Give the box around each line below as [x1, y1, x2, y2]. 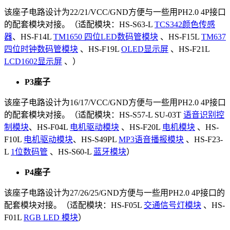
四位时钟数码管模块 [4, 44, 78, 53]
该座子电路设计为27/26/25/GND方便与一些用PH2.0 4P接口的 [4, 188, 225, 197]
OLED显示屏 [121, 44, 168, 53]
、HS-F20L [119, 122, 162, 131]
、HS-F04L [29, 122, 70, 131]
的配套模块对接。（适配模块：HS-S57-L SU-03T [4, 110, 183, 119]
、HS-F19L [78, 44, 121, 53]
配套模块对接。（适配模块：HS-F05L [4, 200, 144, 209]
